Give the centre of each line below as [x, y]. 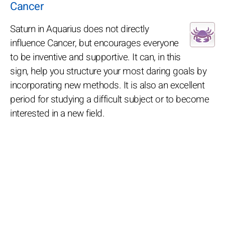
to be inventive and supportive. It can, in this [95, 57]
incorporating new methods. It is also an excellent [107, 85]
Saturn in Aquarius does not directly [79, 29]
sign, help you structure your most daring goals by [108, 71]
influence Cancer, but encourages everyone [94, 43]
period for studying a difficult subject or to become [109, 99]
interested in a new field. [57, 113]
